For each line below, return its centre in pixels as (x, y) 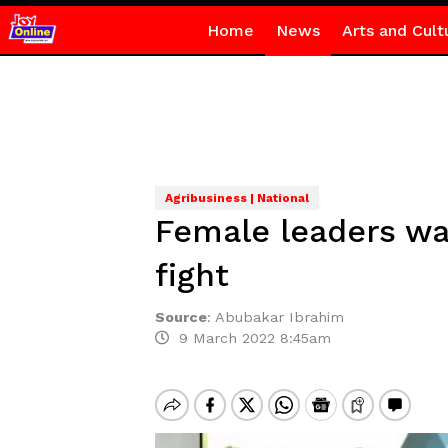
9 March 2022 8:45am (249, 338)
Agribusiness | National (236, 198)
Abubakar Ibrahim (279, 317)
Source (180, 317)
